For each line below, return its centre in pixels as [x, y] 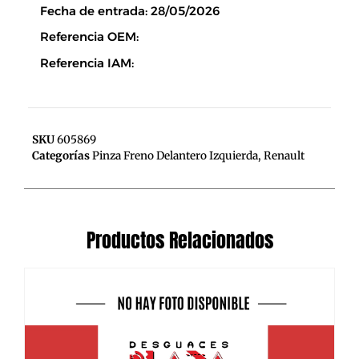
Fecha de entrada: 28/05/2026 [130, 10]
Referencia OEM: [89, 37]
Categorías [61, 155]
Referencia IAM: [87, 63]
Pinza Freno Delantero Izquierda [175, 155]
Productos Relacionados [179, 240]
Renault [284, 155]
